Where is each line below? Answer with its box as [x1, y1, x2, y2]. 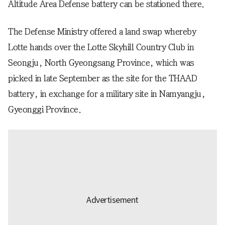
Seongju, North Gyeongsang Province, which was [8, 58, 194, 67]
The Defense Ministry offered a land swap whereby [8, 27, 196, 36]
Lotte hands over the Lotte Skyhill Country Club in [8, 42, 194, 52]
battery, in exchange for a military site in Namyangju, [8, 89, 205, 98]
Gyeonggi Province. [8, 104, 81, 114]
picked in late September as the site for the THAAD [8, 73, 197, 83]
